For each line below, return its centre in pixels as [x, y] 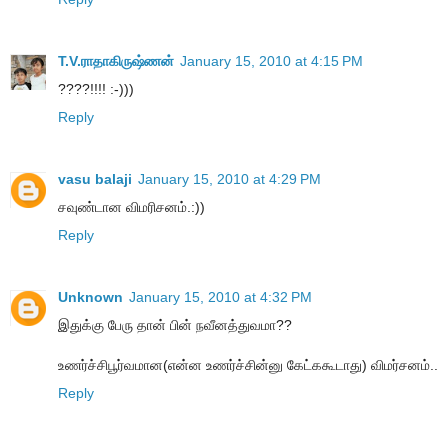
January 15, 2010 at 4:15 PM [271, 60]
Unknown [90, 296]
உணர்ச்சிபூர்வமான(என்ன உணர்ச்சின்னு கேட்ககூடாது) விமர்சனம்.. [248, 364]
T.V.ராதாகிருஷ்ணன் [116, 60]
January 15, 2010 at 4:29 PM [229, 178]
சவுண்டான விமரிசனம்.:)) [131, 206]
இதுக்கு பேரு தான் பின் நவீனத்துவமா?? [175, 324]
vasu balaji [95, 178]
